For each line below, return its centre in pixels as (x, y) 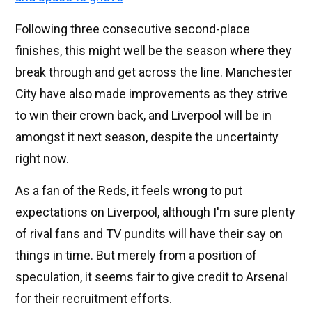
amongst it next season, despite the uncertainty (147, 136)
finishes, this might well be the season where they (154, 50)
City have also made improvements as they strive (151, 93)
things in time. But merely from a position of (136, 255)
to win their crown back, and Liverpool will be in (143, 115)
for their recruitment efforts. (94, 298)
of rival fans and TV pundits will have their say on (149, 233)
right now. (42, 158)
